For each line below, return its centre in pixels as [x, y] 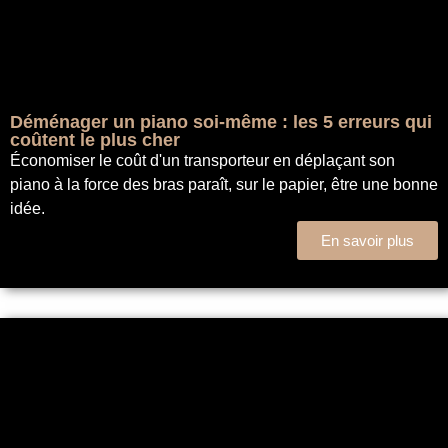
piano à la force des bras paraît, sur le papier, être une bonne [224, 184]
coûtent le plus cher [95, 139]
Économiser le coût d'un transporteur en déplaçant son [202, 160]
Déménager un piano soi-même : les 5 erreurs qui [221, 121]
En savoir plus [367, 240]
